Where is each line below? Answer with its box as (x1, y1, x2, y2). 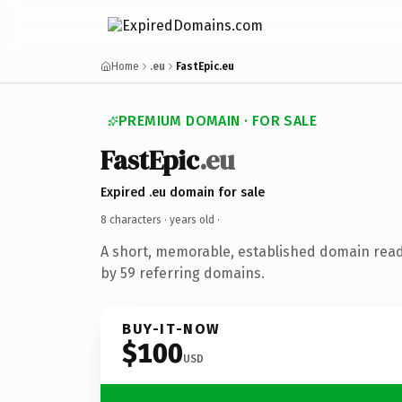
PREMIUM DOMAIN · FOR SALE (118, 112, 317, 129)
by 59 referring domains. (100, 264, 265, 282)
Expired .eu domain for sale (100, 184, 265, 200)
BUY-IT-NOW (122, 319, 221, 337)
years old (170, 213, 214, 226)
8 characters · (100, 213, 170, 226)
